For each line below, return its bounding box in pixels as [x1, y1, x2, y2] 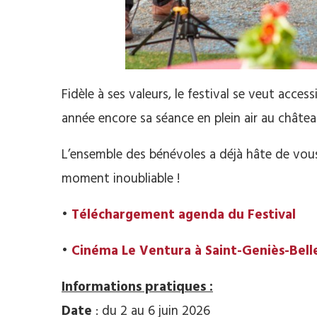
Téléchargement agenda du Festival [71, 204, 296, 226]
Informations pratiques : [62, 277, 213, 298]
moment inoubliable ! [62, 168, 180, 190]
